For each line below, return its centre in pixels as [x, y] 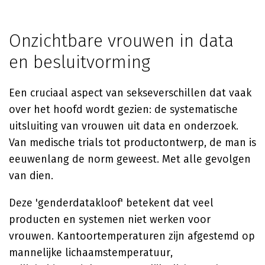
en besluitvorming [80, 62]
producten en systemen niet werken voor [110, 219]
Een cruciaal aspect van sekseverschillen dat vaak [130, 93]
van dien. [31, 176]
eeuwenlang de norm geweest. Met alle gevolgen [130, 159]
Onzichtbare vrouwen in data [121, 41]
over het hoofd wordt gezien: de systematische [123, 109]
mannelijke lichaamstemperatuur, [91, 253]
